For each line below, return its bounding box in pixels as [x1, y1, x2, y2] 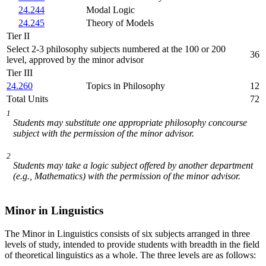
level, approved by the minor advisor [7, 55, 144, 65]
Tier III [7, 68, 33, 78]
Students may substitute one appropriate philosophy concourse [13, 118, 247, 128]
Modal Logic [86, 5, 135, 15]
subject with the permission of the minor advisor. [13, 128, 194, 139]
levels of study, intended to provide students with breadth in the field [5, 239, 259, 249]
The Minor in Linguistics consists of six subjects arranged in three [5, 228, 250, 239]
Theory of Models [86, 18, 154, 28]
